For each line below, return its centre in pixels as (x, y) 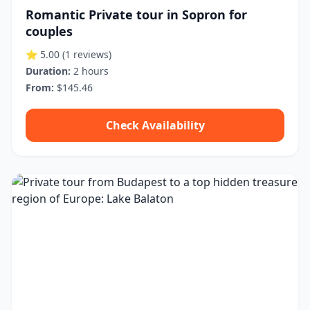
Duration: (48, 71)
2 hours (90, 71)
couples (49, 31)
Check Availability (155, 125)
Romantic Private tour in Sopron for (136, 15)
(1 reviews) (87, 54)
